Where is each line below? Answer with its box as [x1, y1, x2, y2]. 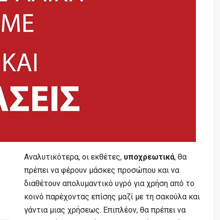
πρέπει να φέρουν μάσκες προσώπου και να [24, 165, 179, 175]
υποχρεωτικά [124, 152, 174, 162]
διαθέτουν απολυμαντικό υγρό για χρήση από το [24, 178, 194, 188]
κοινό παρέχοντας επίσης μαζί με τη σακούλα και [24, 192, 200, 201]
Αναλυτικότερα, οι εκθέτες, [24, 152, 124, 162]
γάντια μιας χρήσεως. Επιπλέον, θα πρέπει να [24, 205, 186, 215]
